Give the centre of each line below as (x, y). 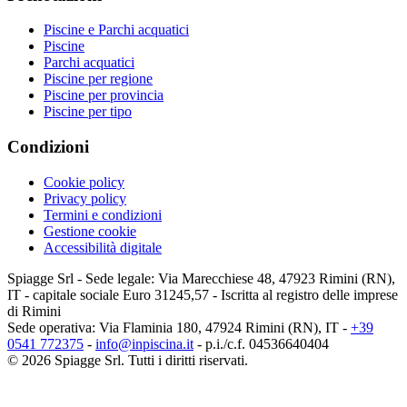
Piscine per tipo (88, 112)
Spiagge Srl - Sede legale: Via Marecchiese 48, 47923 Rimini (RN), (201, 278)
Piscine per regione (98, 79)
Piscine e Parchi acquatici (116, 30)
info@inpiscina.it (144, 343)
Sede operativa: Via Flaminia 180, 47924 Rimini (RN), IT (173, 327)
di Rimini (34, 311)
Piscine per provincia (104, 95)
